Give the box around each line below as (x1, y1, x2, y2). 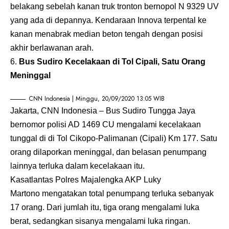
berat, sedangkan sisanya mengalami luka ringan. (10, 217, 190, 226)
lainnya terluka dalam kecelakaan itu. (10, 162, 145, 171)
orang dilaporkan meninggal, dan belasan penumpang (10, 148, 207, 157)
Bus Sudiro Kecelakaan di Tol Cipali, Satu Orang (19, 57, 205, 66)
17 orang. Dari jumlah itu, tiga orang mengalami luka (10, 203, 199, 212)
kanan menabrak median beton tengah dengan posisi (10, 30, 203, 39)
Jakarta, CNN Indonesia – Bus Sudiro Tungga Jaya (10, 106, 195, 116)
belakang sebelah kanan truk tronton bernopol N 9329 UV (10, 2, 219, 11)
